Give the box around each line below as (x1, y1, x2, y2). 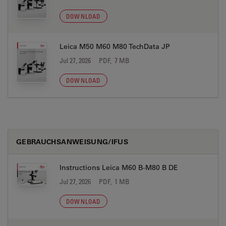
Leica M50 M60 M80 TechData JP (60, 42, 170, 51)
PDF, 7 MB (99, 56, 130, 65)
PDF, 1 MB (99, 177, 130, 186)
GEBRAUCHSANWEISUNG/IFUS (16, 137, 129, 146)
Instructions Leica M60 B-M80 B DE (60, 163, 178, 172)
